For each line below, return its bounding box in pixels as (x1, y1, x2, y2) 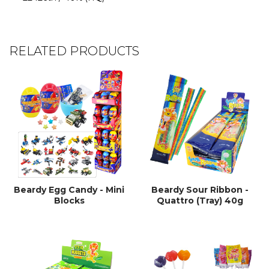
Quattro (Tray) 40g (156, 195, 243, 206)
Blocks (53, 195, 85, 206)
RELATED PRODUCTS (9, 44, 139, 58)
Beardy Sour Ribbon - (151, 184, 249, 195)
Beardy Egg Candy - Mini (14, 184, 125, 195)
